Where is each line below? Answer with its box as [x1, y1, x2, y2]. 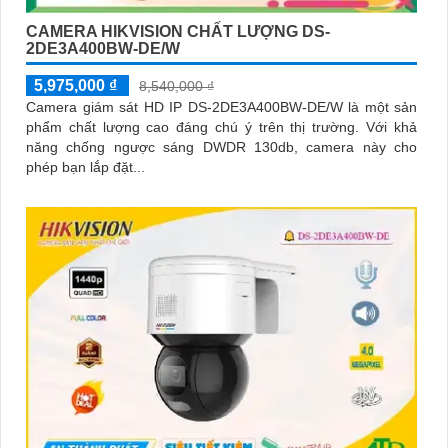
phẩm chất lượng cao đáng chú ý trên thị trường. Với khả [26, 118, 366, 135]
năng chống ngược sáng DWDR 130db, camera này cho [26, 138, 417, 155]
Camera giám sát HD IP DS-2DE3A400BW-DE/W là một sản [26, 98, 417, 115]
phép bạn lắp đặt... [26, 158, 145, 175]
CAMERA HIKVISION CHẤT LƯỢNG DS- [26, 22, 330, 40]
